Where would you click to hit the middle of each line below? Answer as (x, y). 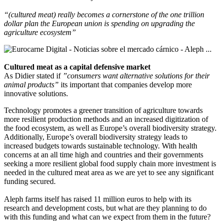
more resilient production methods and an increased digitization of (106, 119)
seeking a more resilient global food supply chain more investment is (110, 163)
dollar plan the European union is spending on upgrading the (99, 23)
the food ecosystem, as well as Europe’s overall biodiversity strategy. (110, 128)
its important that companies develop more (126, 84)
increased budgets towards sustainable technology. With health (101, 146)
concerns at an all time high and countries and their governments (104, 154)
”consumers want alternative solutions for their (136, 75)
